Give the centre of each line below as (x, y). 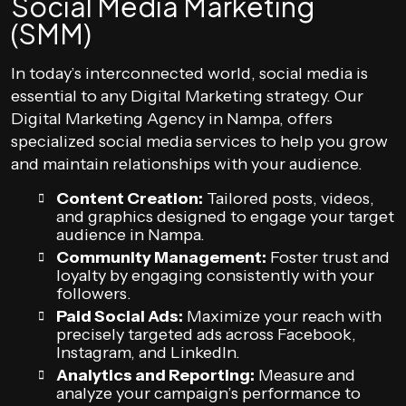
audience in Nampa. (130, 235)
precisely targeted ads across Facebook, (206, 334)
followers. (94, 294)
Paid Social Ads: (120, 316)
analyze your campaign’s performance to (208, 393)
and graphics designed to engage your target (225, 217)
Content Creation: (130, 198)
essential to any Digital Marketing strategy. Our (187, 96)
